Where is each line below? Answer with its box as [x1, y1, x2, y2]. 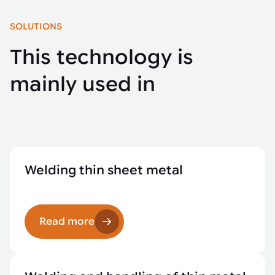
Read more [39, 215, 95, 228]
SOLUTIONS [10, 21, 62, 32]
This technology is [10, 45, 193, 69]
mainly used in [10, 72, 155, 96]
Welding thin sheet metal [25, 163, 183, 178]
